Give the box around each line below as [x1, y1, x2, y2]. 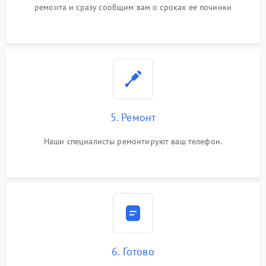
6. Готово [112, 244, 154, 258]
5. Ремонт [110, 110, 156, 124]
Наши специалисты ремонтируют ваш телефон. [43, 135, 223, 147]
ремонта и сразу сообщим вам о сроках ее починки [34, 1, 232, 12]
